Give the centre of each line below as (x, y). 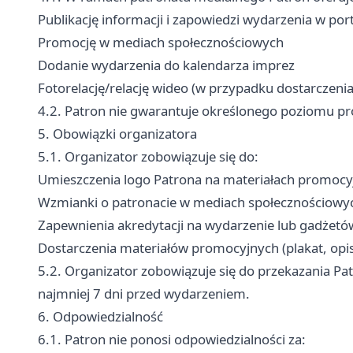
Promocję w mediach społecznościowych (161, 42)
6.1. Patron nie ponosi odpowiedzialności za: (172, 339)
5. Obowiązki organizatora (117, 134)
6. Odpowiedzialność (100, 316)
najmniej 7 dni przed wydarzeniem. (144, 294)
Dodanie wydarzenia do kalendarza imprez (166, 65)
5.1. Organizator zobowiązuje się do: (148, 156)
